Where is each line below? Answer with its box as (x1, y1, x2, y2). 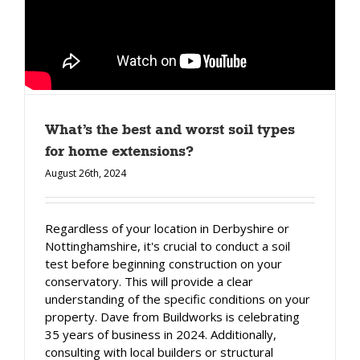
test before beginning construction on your (45, 255, 282, 272)
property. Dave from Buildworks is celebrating (45, 308, 300, 325)
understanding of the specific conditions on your (45, 290, 310, 307)
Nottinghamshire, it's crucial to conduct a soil (45, 237, 290, 254)
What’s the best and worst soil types (45, 120, 295, 138)
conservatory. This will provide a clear (45, 272, 253, 289)
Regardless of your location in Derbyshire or (45, 219, 289, 236)
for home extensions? (45, 141, 194, 160)
